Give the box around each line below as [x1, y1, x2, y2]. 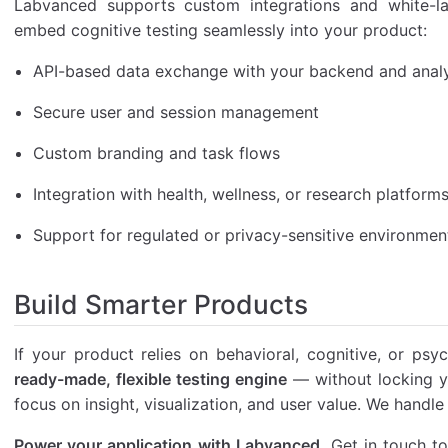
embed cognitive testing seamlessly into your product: [14, 19, 427, 40]
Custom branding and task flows [33, 142, 281, 163]
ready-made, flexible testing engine [14, 369, 287, 390]
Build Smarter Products [14, 287, 308, 320]
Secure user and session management [33, 101, 320, 122]
